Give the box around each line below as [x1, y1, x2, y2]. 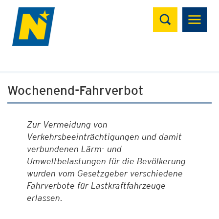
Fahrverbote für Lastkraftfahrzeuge [27, 180, 166, 191]
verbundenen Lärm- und [27, 144, 122, 154]
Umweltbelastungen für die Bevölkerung [27, 156, 186, 166]
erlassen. [27, 193, 63, 203]
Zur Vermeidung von [27, 119, 108, 130]
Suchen [153, 5, 192, 20]
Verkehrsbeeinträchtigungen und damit [27, 131, 182, 142]
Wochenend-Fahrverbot [7, 83, 143, 98]
